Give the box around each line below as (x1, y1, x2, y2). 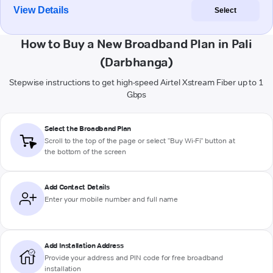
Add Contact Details (44, 182, 110, 192)
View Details (13, 5, 69, 16)
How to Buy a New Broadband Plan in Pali (21, 37, 252, 52)
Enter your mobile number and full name (44, 194, 179, 204)
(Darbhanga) (100, 55, 173, 70)
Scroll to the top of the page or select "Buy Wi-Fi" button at (44, 136, 235, 146)
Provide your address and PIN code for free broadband (44, 253, 224, 263)
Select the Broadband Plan (44, 124, 131, 133)
